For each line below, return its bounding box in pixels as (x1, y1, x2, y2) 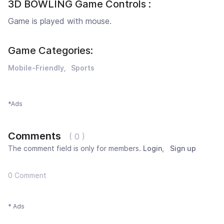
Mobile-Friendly (8, 63, 64, 72)
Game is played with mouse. (8, 16, 111, 26)
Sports (71, 63, 94, 72)
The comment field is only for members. (8, 144, 143, 153)
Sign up (170, 144, 196, 153)
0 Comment (8, 171, 46, 180)
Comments (8, 130, 61, 142)
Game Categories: (8, 44, 93, 57)
